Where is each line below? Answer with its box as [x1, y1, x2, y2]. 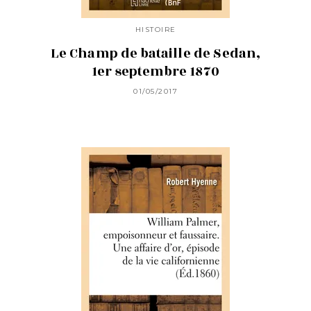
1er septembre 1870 [92, 61, 219, 81]
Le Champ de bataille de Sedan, [50, 43, 261, 63]
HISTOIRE [135, 24, 176, 34]
